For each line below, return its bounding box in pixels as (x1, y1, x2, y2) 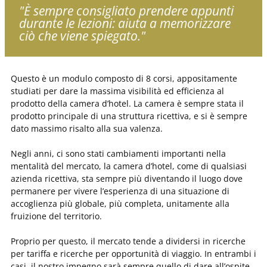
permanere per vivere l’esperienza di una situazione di (11, 185, 229, 197)
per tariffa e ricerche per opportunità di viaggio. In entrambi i (11, 247, 256, 259)
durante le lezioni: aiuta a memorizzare (19, 14, 231, 32)
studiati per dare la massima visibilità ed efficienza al (11, 85, 224, 97)
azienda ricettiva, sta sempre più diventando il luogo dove (11, 172, 243, 184)
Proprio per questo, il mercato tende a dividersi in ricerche (11, 235, 246, 247)
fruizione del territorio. (11, 210, 104, 222)
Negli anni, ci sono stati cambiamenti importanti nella (11, 147, 226, 159)
